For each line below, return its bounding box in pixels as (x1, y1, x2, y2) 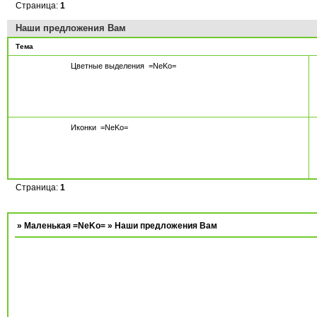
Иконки (71, 122, 96, 132)
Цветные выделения (71, 61, 144, 70)
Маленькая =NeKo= (24, 221, 106, 231)
